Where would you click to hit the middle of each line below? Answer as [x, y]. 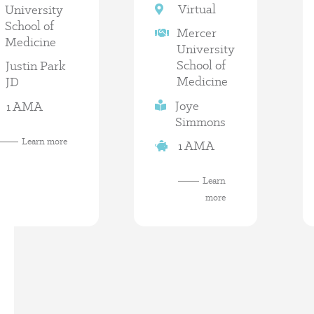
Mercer [196, 33]
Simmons [200, 121]
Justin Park [35, 66]
